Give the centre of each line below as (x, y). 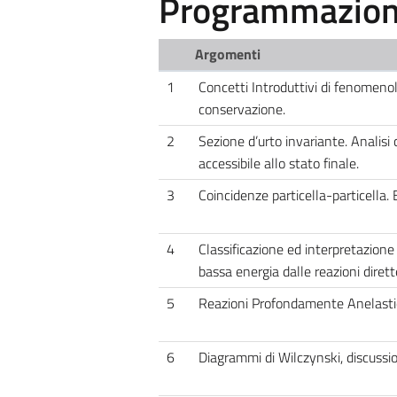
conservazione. (241, 109)
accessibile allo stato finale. (278, 163)
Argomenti (228, 54)
